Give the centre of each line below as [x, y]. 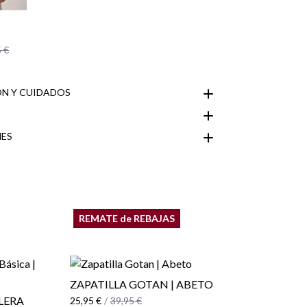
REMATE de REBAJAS [127, 218]
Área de [197, 158]
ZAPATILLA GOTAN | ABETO [142, 284]
